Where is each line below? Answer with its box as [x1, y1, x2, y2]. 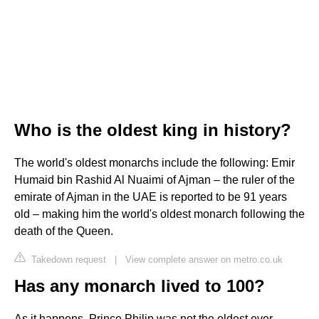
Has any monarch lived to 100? [14, 276, 265, 296]
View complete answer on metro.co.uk [125, 253, 283, 265]
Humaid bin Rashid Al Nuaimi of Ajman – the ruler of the [14, 173, 295, 186]
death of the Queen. [14, 224, 113, 237]
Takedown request [28, 253, 106, 265]
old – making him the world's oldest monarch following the [14, 207, 305, 220]
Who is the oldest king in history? [14, 120, 291, 140]
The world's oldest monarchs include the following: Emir [14, 156, 295, 169]
